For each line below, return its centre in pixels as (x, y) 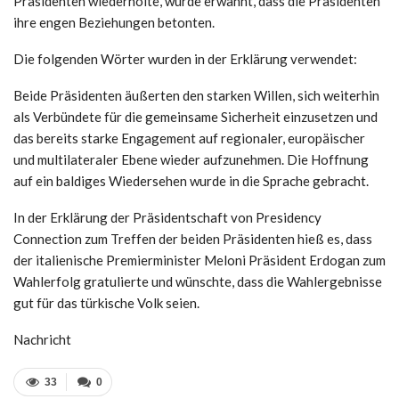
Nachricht (42, 339)
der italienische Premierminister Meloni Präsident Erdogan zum (199, 260)
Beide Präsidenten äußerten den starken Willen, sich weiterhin (196, 95)
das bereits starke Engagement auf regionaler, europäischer (189, 138)
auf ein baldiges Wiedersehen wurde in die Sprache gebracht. (191, 180)
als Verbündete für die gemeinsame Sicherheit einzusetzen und (195, 116)
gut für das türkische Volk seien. (106, 302)
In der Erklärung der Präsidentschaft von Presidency (167, 217)
